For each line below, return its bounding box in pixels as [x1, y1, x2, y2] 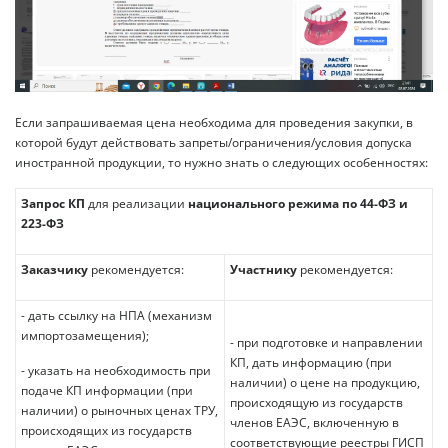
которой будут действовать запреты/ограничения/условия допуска [15, 134, 412, 152]
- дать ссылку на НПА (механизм [21, 307, 212, 325]
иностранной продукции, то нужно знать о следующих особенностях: [15, 154, 428, 172]
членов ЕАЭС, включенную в [230, 414, 399, 432]
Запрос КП [21, 195, 88, 213]
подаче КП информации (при [21, 382, 193, 400]
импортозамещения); [21, 327, 149, 345]
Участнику [230, 261, 300, 279]
